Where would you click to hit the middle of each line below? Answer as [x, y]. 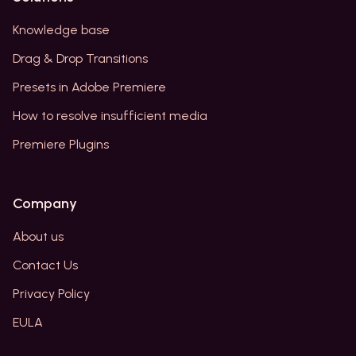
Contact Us [45, 265]
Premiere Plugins [61, 144]
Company [45, 203]
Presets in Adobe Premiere [89, 87]
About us [38, 236]
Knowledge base [61, 30]
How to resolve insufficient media [110, 116]
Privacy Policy [51, 294]
